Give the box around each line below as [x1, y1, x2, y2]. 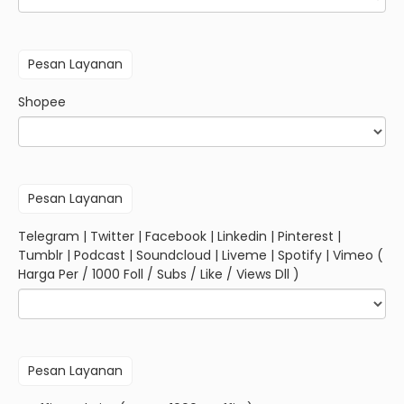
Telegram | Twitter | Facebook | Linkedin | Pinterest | [18, 227, 341, 245]
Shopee [18, 93, 66, 111]
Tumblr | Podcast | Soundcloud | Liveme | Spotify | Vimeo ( [18, 246, 383, 264]
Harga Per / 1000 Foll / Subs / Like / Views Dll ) [18, 265, 299, 283]
